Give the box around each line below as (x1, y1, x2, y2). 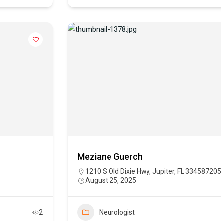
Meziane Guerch (77, 151, 143, 162)
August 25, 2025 (85, 176, 136, 184)
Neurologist (99, 208, 135, 217)
